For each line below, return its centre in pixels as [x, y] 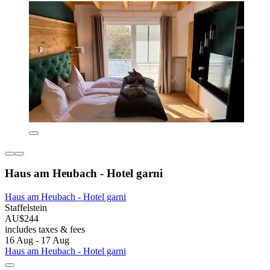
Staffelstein [26, 208]
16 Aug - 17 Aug [37, 240]
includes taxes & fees [45, 230]
